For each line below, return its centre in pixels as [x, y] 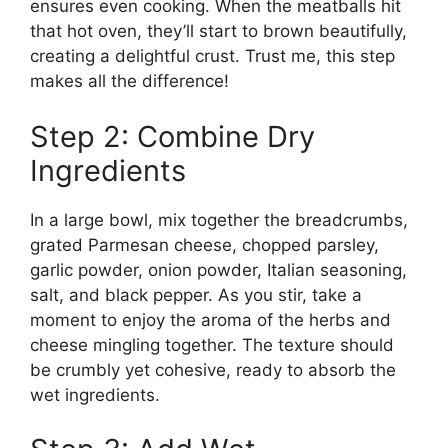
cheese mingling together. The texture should [212, 344]
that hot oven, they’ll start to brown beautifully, [218, 31]
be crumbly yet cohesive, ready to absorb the [213, 369]
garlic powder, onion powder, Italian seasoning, [218, 269]
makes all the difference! [129, 81]
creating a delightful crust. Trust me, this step [212, 56]
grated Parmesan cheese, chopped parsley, [204, 244]
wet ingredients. [95, 394]
